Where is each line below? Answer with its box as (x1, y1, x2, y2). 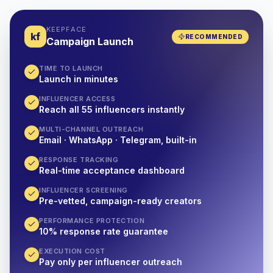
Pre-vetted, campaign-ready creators (39, 196, 202, 206)
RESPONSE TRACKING (39, 155, 119, 164)
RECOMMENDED (185, 32, 243, 40)
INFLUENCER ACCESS (39, 94, 116, 103)
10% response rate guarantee (39, 226, 168, 236)
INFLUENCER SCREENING (39, 186, 128, 194)
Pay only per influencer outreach (39, 257, 182, 267)
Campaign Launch (46, 35, 133, 48)
